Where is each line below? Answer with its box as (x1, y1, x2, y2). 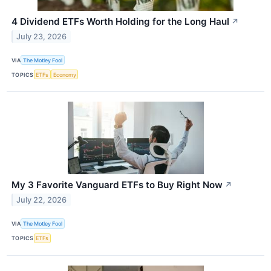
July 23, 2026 (16, 31, 67, 41)
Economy (53, 71, 76, 78)
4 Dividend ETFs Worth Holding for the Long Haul (11, 16, 229, 28)
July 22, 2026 (16, 195, 67, 205)
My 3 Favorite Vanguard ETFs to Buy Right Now (11, 179, 223, 191)
